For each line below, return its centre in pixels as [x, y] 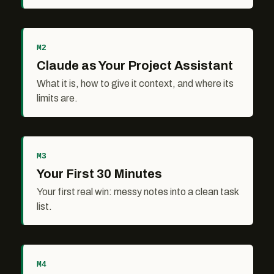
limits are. [57, 98]
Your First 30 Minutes [99, 174]
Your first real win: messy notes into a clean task [138, 192]
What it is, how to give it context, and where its [135, 84]
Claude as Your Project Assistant [135, 66]
